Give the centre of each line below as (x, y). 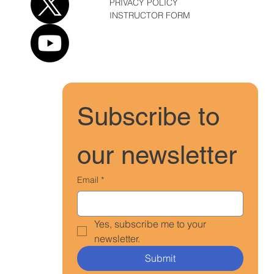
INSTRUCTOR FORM (150, 16)
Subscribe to (149, 117)
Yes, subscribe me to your (150, 224)
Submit (161, 258)
